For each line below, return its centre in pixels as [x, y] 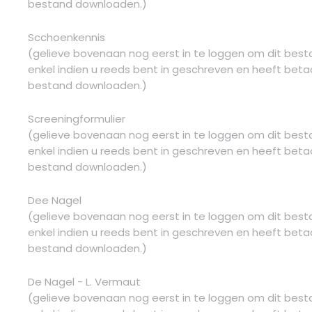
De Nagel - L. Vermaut [84, 281]
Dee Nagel [55, 200]
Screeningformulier [77, 118]
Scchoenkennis [67, 37]
